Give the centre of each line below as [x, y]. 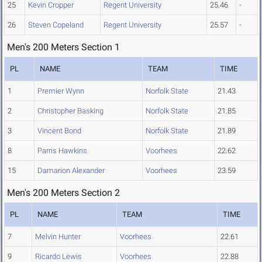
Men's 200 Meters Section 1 [63, 47]
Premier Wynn [61, 91]
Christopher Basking [70, 111]
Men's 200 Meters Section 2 [63, 193]
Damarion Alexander [71, 171]
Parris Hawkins [62, 151]
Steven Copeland [56, 25]
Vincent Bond [59, 131]
